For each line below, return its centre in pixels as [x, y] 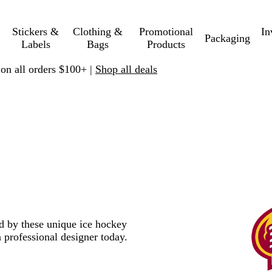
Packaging [227, 38]
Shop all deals [126, 69]
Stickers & [36, 32]
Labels [36, 44]
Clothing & [97, 32]
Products [166, 44]
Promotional [166, 32]
